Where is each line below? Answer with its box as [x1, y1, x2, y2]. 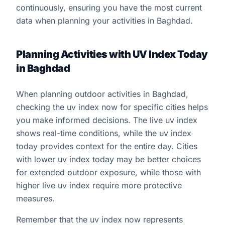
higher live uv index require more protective [16, 180, 182, 190]
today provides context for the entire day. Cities [16, 141, 197, 151]
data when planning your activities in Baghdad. [16, 16, 193, 26]
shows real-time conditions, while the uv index [16, 128, 191, 138]
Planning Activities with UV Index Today [16, 48, 208, 60]
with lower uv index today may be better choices [16, 154, 201, 164]
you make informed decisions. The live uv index [16, 115, 197, 125]
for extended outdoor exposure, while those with [16, 167, 201, 177]
